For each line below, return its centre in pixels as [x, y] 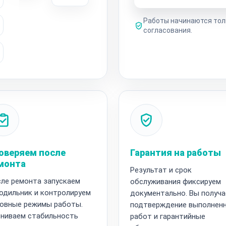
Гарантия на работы [176, 152]
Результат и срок [161, 170]
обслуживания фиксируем [176, 181]
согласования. [168, 30]
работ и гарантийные [168, 216]
